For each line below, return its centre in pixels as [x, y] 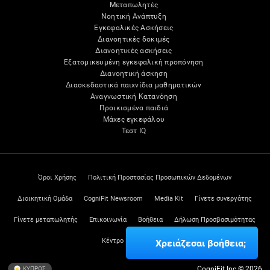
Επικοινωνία [108, 220]
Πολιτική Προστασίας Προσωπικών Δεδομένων [160, 177]
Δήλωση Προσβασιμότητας [215, 220]
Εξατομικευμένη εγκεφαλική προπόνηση [134, 62]
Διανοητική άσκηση [133, 74]
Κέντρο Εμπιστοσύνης [135, 241]
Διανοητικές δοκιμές [134, 39]
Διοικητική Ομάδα [45, 199]
